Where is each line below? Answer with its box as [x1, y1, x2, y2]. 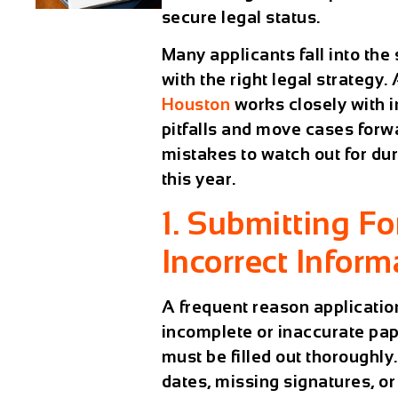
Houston [161, 94, 231, 114]
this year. [161, 169, 236, 188]
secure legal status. [161, 7, 321, 27]
